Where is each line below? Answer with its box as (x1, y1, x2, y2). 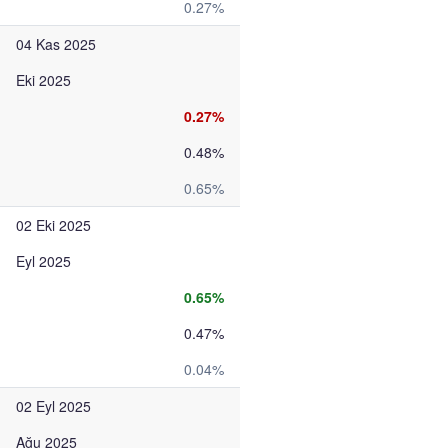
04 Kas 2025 (16, 34, 96, 54)
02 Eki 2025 (16, 215, 91, 235)
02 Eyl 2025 (16, 396, 91, 416)
